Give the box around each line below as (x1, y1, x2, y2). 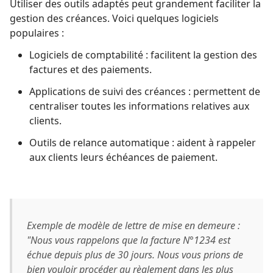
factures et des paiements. (29, 63, 152, 77)
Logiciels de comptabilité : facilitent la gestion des (29, 48, 257, 62)
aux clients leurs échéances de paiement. (29, 151, 218, 165)
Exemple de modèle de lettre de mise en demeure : (27, 219, 240, 233)
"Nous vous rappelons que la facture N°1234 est (27, 233, 230, 247)
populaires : (10, 26, 64, 40)
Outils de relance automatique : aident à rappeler (29, 136, 256, 150)
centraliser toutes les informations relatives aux (29, 99, 249, 113)
